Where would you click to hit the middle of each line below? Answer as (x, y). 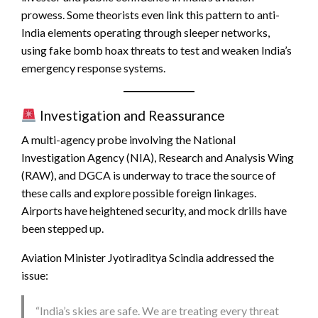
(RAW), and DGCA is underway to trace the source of (149, 175)
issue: (35, 275)
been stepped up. (62, 229)
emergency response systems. (93, 68)
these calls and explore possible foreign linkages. (139, 193)
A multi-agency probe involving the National (128, 140)
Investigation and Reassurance (131, 116)
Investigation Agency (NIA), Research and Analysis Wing (158, 158)
